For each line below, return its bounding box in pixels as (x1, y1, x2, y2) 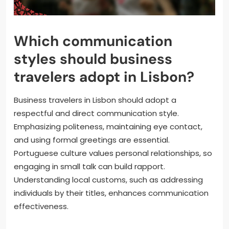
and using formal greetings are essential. (14, 134, 170, 145)
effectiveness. (14, 200, 68, 212)
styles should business (14, 49, 172, 68)
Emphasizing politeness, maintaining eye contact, (14, 121, 202, 132)
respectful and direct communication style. (14, 107, 179, 119)
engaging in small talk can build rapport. (14, 161, 165, 172)
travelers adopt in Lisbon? (14, 67, 194, 86)
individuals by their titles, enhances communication (14, 187, 209, 198)
